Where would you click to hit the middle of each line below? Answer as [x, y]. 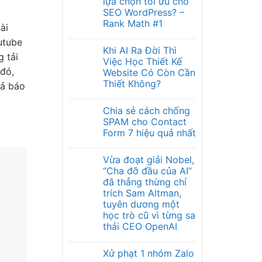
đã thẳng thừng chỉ [145, 182]
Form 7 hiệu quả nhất [149, 133]
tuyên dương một [141, 204]
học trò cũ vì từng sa [149, 215]
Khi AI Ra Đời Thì [140, 50]
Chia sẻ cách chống [146, 111]
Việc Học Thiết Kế [142, 61]
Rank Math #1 [133, 23]
